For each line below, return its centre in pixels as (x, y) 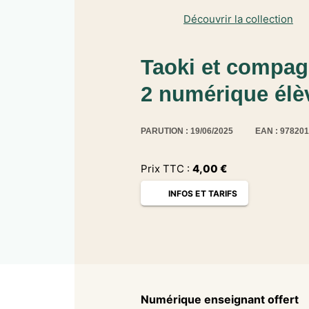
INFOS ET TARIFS (203, 193)
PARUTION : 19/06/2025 (187, 131)
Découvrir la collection (238, 19)
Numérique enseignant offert (220, 299)
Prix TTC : (167, 169)
